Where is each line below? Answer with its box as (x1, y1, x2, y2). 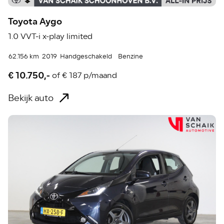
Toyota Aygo (8, 14, 62, 28)
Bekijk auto (8, 90, 54, 105)
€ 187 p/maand (62, 69, 117, 82)
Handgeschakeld (60, 51, 112, 61)
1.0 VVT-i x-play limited (8, 30, 93, 42)
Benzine (118, 51, 143, 61)
